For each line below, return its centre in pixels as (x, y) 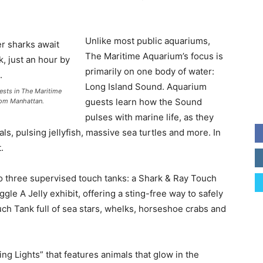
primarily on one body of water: (150, 71)
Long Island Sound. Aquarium (146, 87)
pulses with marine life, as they (149, 117)
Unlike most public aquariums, (148, 41)
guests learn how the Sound (144, 102)
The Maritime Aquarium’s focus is (154, 56)
